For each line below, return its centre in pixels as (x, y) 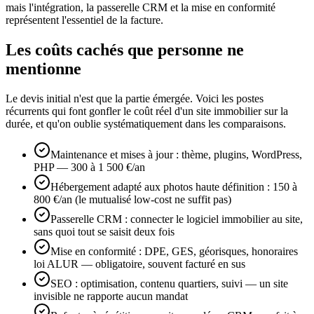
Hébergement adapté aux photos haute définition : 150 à (174, 187)
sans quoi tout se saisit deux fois (104, 232)
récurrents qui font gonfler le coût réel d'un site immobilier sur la (147, 111)
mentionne (43, 69)
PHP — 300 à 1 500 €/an (89, 168)
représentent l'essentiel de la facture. (84, 20)
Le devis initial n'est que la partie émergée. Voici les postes (135, 99)
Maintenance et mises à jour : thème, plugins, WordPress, (176, 155)
